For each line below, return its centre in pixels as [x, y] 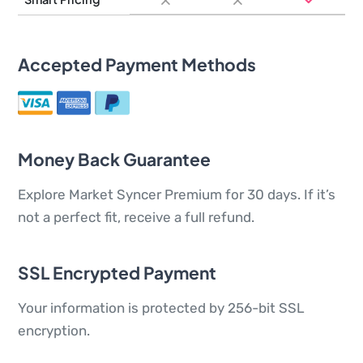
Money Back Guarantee [114, 160]
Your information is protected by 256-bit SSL [161, 308]
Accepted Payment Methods [137, 65]
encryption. [54, 331]
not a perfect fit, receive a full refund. [136, 218]
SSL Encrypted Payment [117, 273]
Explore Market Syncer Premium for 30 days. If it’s [177, 195]
